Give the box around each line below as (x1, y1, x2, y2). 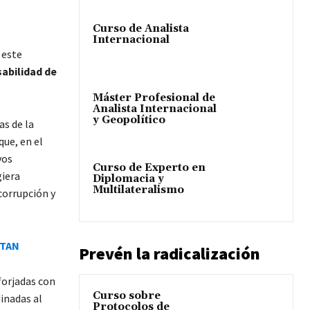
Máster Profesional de (93, 91, 215, 105)
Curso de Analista (93, 22, 189, 36)
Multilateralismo (93, 183, 184, 197)
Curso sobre (93, 289, 161, 302)
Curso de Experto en (93, 161, 206, 174)
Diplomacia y (93, 172, 164, 185)
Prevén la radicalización (79, 242, 260, 264)
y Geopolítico (93, 113, 165, 127)
